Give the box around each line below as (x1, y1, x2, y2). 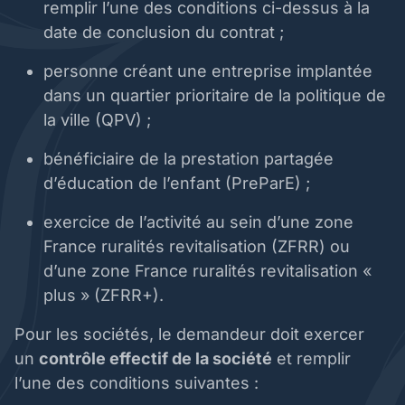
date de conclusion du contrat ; (43, 23, 288, 42)
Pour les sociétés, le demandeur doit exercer (14, 325, 364, 344)
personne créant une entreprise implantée (43, 61, 372, 81)
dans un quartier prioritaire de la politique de (43, 86, 386, 106)
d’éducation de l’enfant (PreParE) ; (43, 174, 315, 193)
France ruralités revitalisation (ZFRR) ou (43, 237, 350, 257)
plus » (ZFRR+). (43, 286, 168, 306)
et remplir (272, 349, 351, 369)
